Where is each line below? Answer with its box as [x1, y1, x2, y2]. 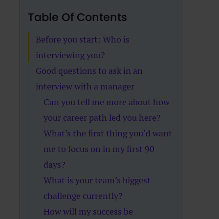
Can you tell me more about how [44, 96, 170, 108]
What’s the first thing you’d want [44, 128, 173, 139]
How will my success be [44, 206, 133, 217]
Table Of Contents [28, 9, 128, 25]
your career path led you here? [44, 112, 161, 123]
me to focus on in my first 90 [44, 143, 155, 154]
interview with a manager [36, 81, 135, 92]
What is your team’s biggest [44, 175, 151, 186]
